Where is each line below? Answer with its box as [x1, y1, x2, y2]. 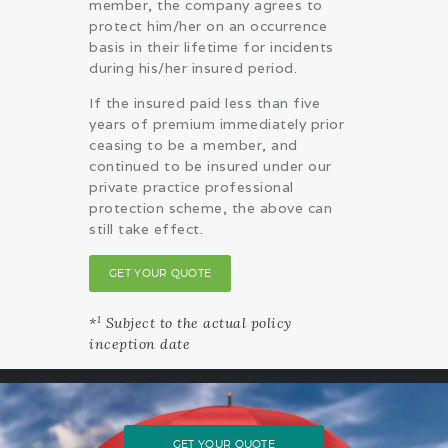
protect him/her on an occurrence [89, 16, 327, 35]
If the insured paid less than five [89, 93, 320, 112]
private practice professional [89, 177, 294, 196]
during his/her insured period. [89, 58, 297, 77]
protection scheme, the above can [89, 198, 332, 217]
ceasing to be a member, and [89, 135, 298, 154]
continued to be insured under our [89, 156, 332, 175]
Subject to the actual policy [101, 314, 292, 333]
